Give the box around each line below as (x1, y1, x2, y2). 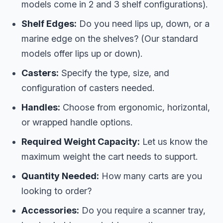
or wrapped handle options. (21, 116, 132, 127)
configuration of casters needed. (21, 82, 154, 93)
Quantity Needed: (21, 170, 99, 181)
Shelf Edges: (21, 18, 77, 29)
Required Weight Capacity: (21, 136, 140, 147)
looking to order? (21, 185, 92, 196)
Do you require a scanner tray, (79, 205, 206, 216)
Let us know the (140, 136, 208, 147)
